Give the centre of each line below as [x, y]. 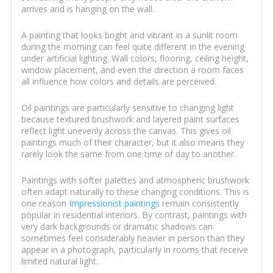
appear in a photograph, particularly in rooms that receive [134, 250]
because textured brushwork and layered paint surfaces [130, 119]
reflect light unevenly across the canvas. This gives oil [126, 131]
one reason [45, 204]
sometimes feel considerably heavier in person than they [133, 238]
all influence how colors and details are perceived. [119, 82]
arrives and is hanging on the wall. [87, 9]
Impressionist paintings [114, 204]
